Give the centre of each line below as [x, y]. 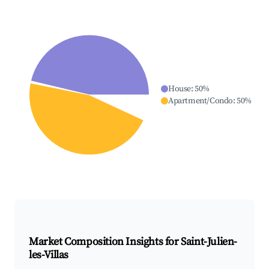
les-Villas [49, 255]
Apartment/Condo [200, 101]
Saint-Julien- [209, 242]
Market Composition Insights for [105, 242]
